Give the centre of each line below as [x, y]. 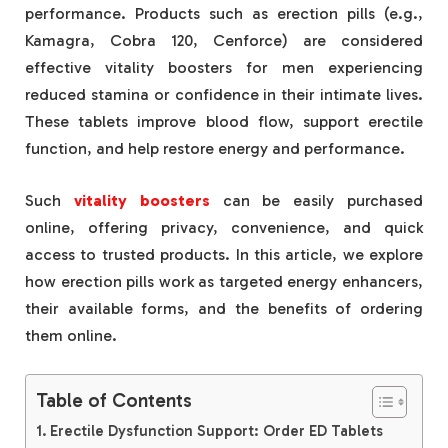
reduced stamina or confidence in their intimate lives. [224, 95]
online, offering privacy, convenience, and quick [224, 228]
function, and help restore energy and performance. [215, 149]
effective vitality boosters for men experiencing [224, 68]
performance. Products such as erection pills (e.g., [224, 14]
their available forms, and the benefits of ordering [224, 309]
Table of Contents [114, 400]
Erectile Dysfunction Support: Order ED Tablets [217, 430]
